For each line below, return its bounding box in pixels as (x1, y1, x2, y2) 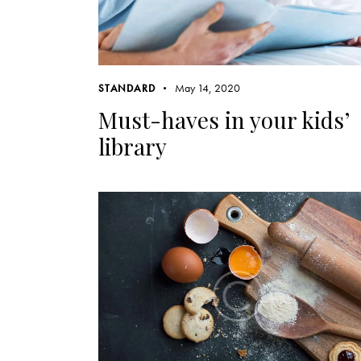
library (98, 131, 167, 161)
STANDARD (98, 81, 156, 95)
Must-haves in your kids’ (98, 104, 349, 135)
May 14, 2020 (175, 80, 241, 95)
